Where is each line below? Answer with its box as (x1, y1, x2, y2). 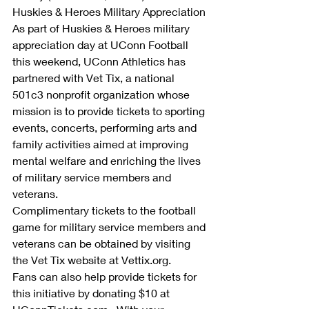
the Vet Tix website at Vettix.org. (12, 252, 174, 266)
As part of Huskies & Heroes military (12, 21, 192, 34)
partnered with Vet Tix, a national (12, 70, 177, 84)
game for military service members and (12, 219, 208, 233)
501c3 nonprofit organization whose (12, 87, 192, 101)
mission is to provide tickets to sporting (12, 103, 208, 117)
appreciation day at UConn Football (12, 37, 191, 51)
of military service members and (12, 170, 174, 183)
